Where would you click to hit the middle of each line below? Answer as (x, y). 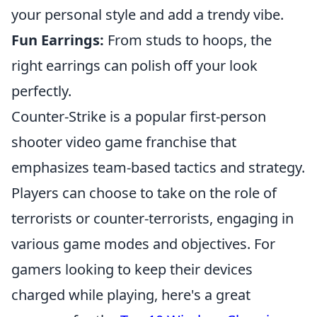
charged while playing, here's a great (131, 294)
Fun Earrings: (58, 40)
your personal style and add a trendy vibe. (148, 14)
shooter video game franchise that (124, 142)
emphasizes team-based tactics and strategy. (158, 167)
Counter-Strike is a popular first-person (139, 116)
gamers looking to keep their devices (132, 269)
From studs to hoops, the (188, 40)
